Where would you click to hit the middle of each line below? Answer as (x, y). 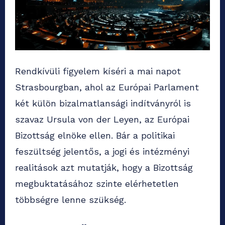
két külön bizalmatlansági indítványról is (103, 103)
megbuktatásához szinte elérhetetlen (97, 184)
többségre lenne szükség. (71, 200)
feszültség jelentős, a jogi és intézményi (102, 152)
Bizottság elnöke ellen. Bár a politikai (95, 136)
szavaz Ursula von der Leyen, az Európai (102, 120)
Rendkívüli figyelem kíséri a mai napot (98, 71)
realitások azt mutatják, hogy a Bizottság (104, 168)
